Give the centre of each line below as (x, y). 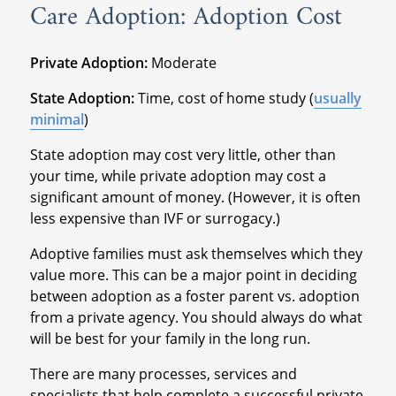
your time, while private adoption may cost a (178, 175)
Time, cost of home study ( (225, 98)
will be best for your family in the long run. (170, 338)
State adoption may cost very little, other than (183, 154)
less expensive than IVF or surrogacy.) (155, 218)
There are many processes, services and (163, 373)
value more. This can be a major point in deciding (193, 274)
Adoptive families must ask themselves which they (196, 253)
